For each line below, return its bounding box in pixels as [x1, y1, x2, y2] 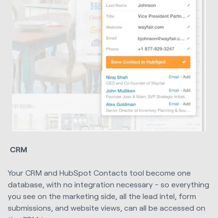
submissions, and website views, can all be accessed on [8, 203, 205, 213]
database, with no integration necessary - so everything [8, 180, 209, 189]
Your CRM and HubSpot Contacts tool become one [8, 168, 191, 178]
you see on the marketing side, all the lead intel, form [8, 191, 196, 201]
